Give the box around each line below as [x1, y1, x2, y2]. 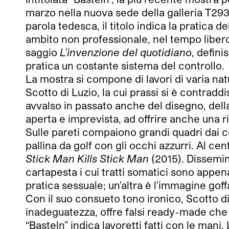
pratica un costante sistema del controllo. [26, 59, 224, 72]
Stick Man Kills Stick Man [26, 152, 149, 165]
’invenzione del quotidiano [65, 46, 192, 59]
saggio [26, 46, 60, 59]
